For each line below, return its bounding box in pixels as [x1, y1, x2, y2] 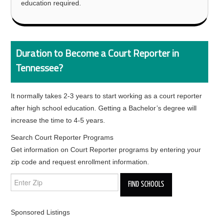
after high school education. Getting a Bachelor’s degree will [11, 104, 197, 112]
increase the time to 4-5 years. [11, 116, 106, 124]
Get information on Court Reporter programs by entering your [11, 146, 201, 153]
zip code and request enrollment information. [11, 158, 150, 166]
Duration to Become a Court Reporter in [16, 45, 179, 61]
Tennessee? [16, 60, 64, 75]
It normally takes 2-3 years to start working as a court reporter [11, 92, 202, 100]
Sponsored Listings [11, 208, 70, 216]
